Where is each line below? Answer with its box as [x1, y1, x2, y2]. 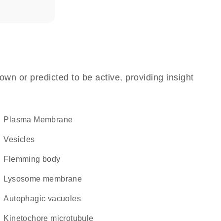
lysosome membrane [7, 175, 82, 183]
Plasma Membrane [9, 115, 73, 124]
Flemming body [8, 155, 61, 163]
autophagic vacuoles [9, 194, 81, 203]
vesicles [8, 135, 35, 144]
